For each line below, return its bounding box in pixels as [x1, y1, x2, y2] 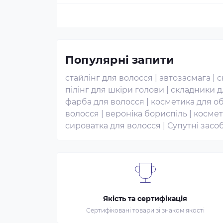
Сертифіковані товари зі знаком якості [86, 207, 205, 214]
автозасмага [159, 73, 211, 83]
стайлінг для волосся [65, 73, 153, 83]
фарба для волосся [65, 97, 144, 107]
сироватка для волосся [65, 121, 161, 130]
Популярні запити [65, 53, 175, 67]
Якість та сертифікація [103, 194, 188, 203]
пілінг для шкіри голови [65, 85, 164, 95]
